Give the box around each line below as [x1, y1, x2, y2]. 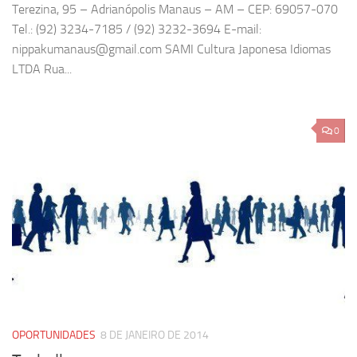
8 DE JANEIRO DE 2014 [100, 328, 209, 343]
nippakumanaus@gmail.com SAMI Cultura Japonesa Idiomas [12, 41, 331, 57]
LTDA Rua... [12, 61, 72, 76]
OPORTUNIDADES [12, 328, 96, 343]
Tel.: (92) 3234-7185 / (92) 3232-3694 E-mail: [12, 21, 261, 37]
